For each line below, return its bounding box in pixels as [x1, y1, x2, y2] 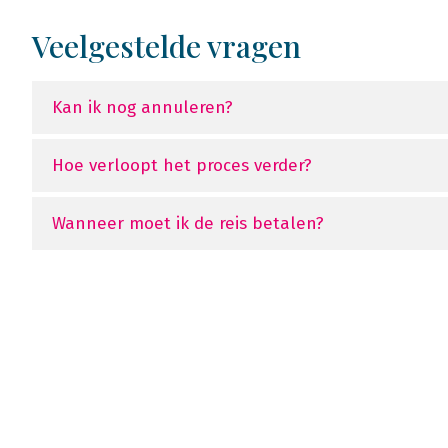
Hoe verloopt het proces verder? [52, 155, 312, 176]
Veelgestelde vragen [32, 26, 301, 66]
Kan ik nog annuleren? [52, 97, 233, 118]
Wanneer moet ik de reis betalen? [52, 213, 324, 234]
